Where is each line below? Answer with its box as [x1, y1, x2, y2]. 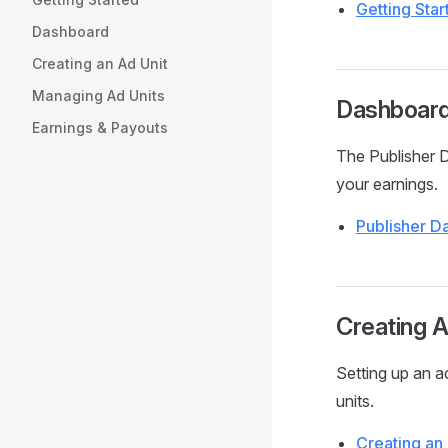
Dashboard [32, 23, 109, 40]
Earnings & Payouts [32, 119, 168, 136]
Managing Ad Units [32, 87, 165, 104]
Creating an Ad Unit [32, 55, 168, 72]
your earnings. [336, 174, 438, 194]
